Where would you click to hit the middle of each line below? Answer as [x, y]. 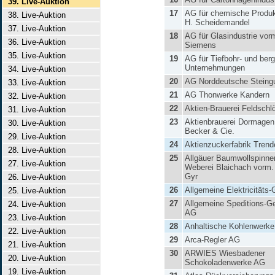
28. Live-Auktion [34, 150]
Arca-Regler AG [212, 240]
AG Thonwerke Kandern [227, 95]
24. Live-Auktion [34, 204]
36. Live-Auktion [34, 42]
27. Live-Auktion [34, 164]
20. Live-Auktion [34, 258]
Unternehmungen [215, 68]
